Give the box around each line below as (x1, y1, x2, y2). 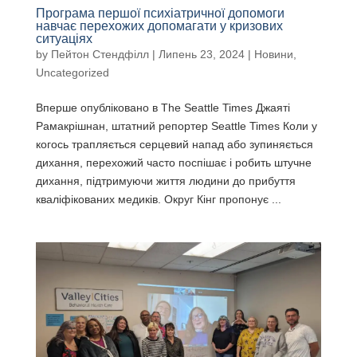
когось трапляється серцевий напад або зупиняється (35, 138, 313, 151)
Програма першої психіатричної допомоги (35, 6, 284, 21)
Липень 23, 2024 (158, 48, 245, 61)
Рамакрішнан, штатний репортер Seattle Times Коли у (35, 120, 317, 133)
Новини (253, 48, 293, 61)
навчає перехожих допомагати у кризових (35, 19, 283, 33)
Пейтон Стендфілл (50, 48, 149, 61)
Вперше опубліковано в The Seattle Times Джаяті (35, 101, 290, 115)
